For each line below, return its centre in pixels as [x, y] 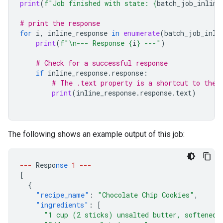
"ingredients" [62, 205]
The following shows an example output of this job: [96, 134]
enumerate [142, 33]
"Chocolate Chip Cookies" [146, 195]
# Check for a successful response [102, 63]
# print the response [60, 23]
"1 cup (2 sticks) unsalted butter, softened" [132, 215]
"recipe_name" [62, 195]
